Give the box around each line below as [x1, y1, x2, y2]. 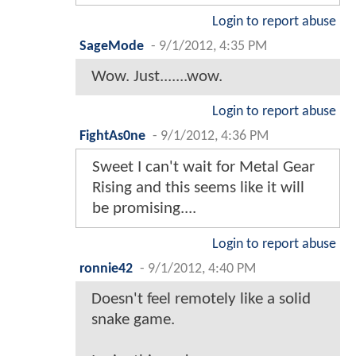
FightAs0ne [79, 129, 145, 143]
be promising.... [92, 199, 196, 217]
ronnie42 [79, 261, 133, 276]
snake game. [91, 311, 175, 328]
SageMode [79, 39, 144, 53]
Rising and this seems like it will [92, 179, 304, 196]
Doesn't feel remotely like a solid [91, 290, 311, 308]
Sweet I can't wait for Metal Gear [92, 158, 315, 176]
